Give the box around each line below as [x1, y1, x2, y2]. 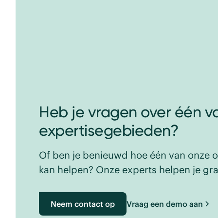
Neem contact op [51, 199, 115, 208]
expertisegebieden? [39, 121, 178, 140]
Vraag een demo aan [127, 199, 203, 208]
